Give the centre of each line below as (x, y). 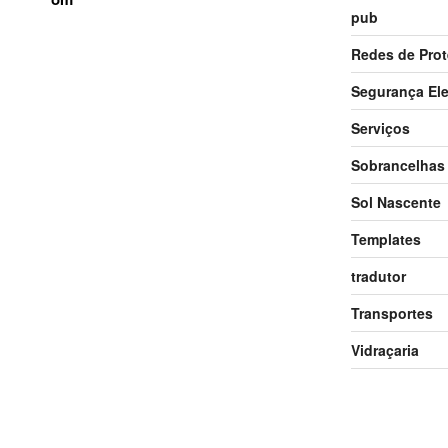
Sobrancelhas (397, 164)
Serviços (380, 127)
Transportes (391, 312)
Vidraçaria (384, 349)
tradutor (378, 275)
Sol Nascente (395, 201)
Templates (385, 238)
